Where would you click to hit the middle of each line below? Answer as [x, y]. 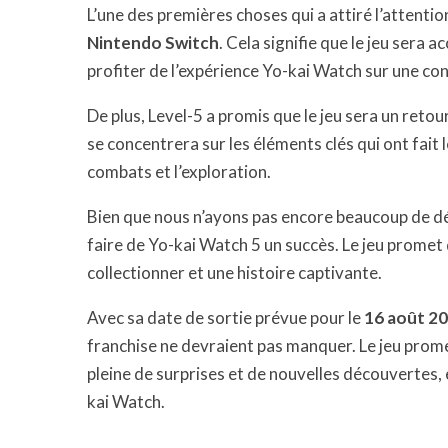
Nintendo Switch [153, 42]
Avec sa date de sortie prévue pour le [225, 317]
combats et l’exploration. [179, 171]
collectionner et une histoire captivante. [234, 272]
